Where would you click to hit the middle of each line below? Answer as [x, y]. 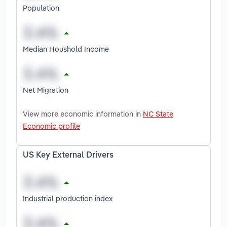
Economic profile [51, 126]
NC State [158, 113]
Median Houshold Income [66, 49]
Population [41, 8]
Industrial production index [68, 198]
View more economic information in [83, 113]
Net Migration [46, 90]
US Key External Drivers [68, 155]
